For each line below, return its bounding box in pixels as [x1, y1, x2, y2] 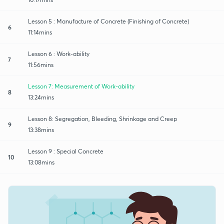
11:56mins [28, 60, 53, 68]
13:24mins [28, 93, 54, 101]
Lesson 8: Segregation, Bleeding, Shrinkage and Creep [28, 114, 177, 122]
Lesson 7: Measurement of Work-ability [28, 82, 134, 90]
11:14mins [28, 28, 52, 36]
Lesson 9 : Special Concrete [28, 147, 103, 155]
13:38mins [28, 125, 54, 133]
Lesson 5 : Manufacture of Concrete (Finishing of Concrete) [28, 17, 189, 25]
